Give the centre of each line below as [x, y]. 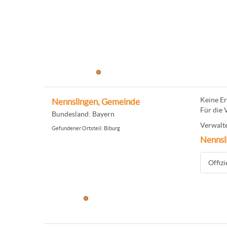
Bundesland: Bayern [83, 114]
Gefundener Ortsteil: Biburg [86, 128]
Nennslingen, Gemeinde [96, 102]
